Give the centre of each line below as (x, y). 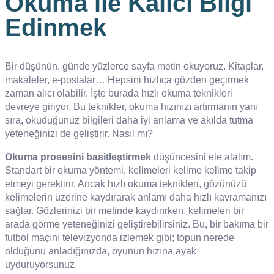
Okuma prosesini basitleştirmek (78, 157)
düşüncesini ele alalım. (202, 157)
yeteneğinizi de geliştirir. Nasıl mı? (79, 133)
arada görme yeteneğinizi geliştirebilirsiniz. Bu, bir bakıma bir (137, 224)
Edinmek (56, 27)
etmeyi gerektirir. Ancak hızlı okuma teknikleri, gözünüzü (126, 183)
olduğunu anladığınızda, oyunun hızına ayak (101, 251)
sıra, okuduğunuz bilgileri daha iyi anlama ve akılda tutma (129, 120)
